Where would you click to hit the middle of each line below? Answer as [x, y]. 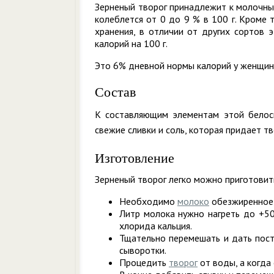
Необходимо [148, 201]
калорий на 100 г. [131, 43]
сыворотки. [143, 250]
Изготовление [135, 158]
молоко [193, 201]
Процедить [144, 262]
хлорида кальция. [156, 226]
